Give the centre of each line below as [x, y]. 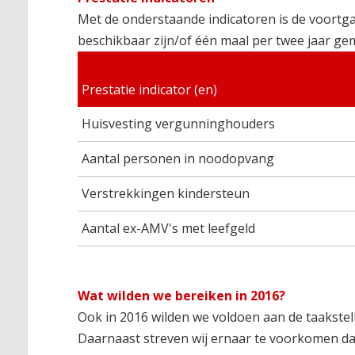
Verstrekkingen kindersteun [166, 194]
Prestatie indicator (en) [150, 90]
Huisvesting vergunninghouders [179, 124]
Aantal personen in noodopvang [178, 159]
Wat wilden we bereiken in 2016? [182, 295]
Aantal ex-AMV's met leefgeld [169, 229]
